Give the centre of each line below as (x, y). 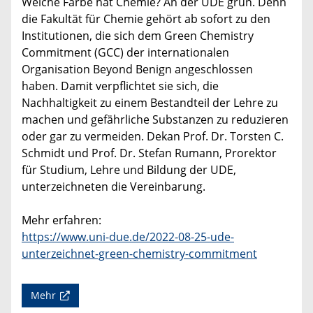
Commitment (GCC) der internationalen (125, 53)
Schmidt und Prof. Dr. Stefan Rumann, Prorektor (149, 153)
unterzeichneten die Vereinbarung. (114, 187)
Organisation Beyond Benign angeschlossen (137, 70)
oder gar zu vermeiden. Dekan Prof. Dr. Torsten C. (153, 137)
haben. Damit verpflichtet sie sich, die (120, 86)
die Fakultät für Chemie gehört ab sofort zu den (146, 19)
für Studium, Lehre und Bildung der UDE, (129, 170)
